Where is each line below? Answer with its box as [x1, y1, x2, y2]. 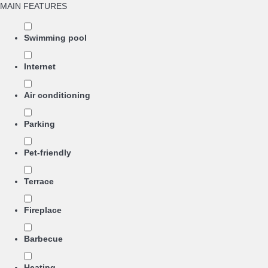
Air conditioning [24, 90, 90, 100]
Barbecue [24, 234, 63, 244]
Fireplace [24, 205, 62, 215]
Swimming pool [24, 33, 87, 43]
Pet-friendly [24, 148, 71, 158]
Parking [24, 119, 55, 129]
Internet [24, 62, 56, 72]
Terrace [24, 176, 54, 187]
